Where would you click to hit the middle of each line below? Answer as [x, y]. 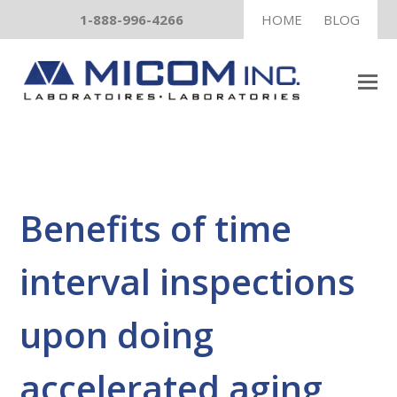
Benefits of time [156, 228]
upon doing [117, 335]
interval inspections [188, 281]
